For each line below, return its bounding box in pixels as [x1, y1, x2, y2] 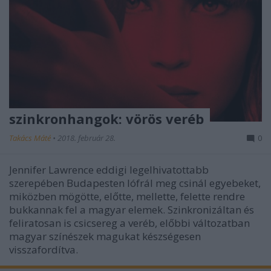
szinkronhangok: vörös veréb [9, 109, 204, 128]
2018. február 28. [57, 132, 116, 144]
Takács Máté [9, 132, 53, 144]
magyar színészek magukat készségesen [9, 229, 201, 244]
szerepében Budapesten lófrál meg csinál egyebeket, [9, 176, 261, 191]
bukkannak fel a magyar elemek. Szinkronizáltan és [9, 203, 254, 217]
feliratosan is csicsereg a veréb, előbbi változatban [9, 216, 250, 230]
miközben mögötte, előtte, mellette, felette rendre [9, 189, 245, 204]
